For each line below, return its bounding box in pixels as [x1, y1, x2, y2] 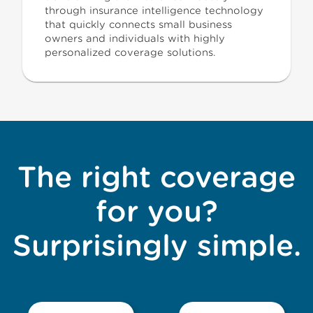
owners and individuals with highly [45, 33, 225, 44]
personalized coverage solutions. [45, 47, 216, 58]
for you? [95, 194, 218, 228]
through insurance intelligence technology [45, 5, 263, 16]
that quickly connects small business [45, 19, 232, 30]
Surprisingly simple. [12, 228, 301, 263]
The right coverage [17, 159, 296, 194]
